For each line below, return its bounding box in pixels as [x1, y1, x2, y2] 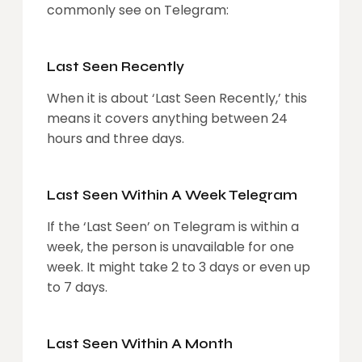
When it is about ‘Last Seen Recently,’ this [47, 89, 307, 108]
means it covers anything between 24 [47, 109, 288, 128]
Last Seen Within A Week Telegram [47, 187, 297, 204]
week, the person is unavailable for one [47, 238, 294, 257]
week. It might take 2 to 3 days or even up [47, 258, 310, 277]
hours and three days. [47, 129, 184, 149]
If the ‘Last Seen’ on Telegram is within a [47, 217, 299, 237]
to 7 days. [47, 278, 107, 297]
